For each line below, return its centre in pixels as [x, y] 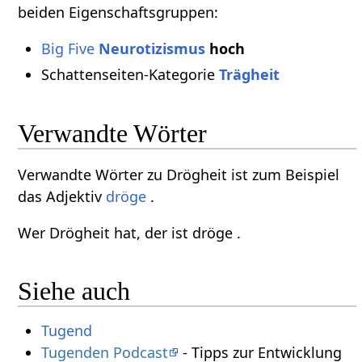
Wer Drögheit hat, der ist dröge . [130, 232]
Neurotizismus [152, 48]
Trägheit [249, 75]
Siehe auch [74, 291]
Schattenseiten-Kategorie [130, 75]
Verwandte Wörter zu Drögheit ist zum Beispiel [179, 174]
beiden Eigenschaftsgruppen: [118, 12]
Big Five [67, 48]
